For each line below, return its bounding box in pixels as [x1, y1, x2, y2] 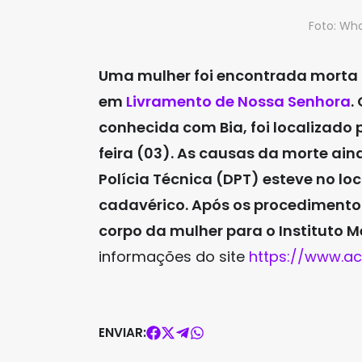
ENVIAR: [99, 324, 146, 341]
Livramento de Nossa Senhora [126, 91, 351, 112]
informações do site [99, 246, 249, 267]
